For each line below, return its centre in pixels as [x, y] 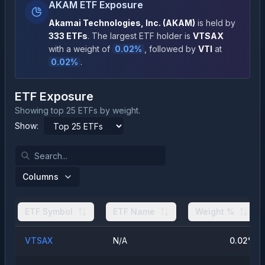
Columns [41, 177]
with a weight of [79, 49]
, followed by [170, 49]
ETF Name [134, 211]
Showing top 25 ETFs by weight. [77, 110]
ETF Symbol [49, 211]
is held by [215, 23]
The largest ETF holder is [141, 36]
